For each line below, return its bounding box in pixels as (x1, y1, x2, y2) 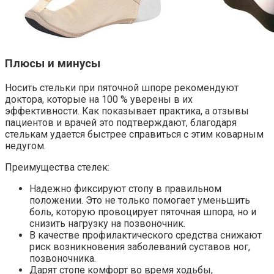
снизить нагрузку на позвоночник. (29, 218, 185, 230)
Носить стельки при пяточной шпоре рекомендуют (5, 82, 239, 94)
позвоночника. (29, 253, 96, 265)
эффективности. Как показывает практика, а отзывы (5, 105, 249, 117)
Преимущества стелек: (5, 161, 109, 174)
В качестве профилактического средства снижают (29, 229, 262, 242)
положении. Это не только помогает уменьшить (29, 194, 250, 207)
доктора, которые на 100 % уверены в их (5, 94, 193, 106)
